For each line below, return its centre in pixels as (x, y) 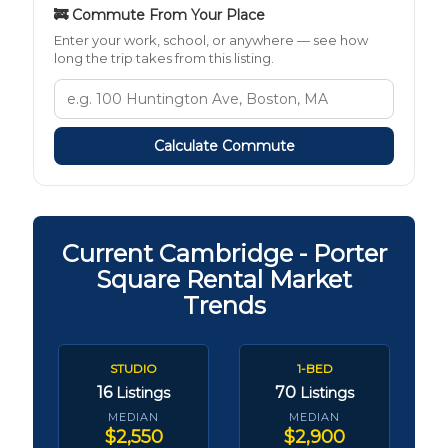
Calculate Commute (224, 145)
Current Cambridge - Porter (224, 253)
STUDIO (133, 368)
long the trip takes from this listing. (164, 57)
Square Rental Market (224, 279)
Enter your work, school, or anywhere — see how (211, 39)
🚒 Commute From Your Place (159, 14)
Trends (224, 305)
